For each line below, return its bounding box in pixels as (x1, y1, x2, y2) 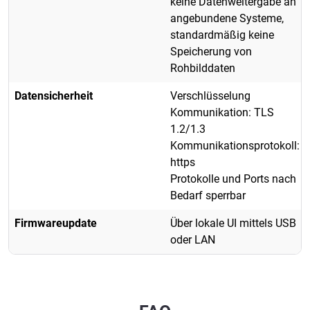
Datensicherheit (15, 89, 93, 102)
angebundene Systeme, (170, 11, 284, 25)
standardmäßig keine (170, 28, 274, 42)
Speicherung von (170, 44, 252, 58)
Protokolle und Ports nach (170, 172, 296, 185)
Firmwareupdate (15, 216, 97, 230)
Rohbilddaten (170, 61, 235, 75)
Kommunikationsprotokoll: (170, 138, 300, 152)
